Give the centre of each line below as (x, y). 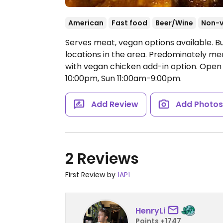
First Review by (91, 175)
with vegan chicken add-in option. (132, 66)
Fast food (129, 23)
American (86, 23)
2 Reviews (102, 159)
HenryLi (150, 211)
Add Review (114, 104)
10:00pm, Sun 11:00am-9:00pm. (123, 78)
